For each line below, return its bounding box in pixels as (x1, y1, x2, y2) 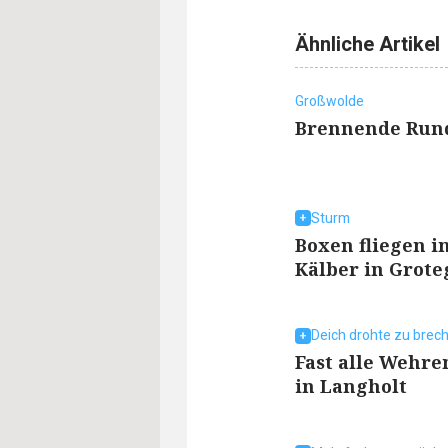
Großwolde (295, 91, 364, 113)
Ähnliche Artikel (295, 30, 440, 60)
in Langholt (295, 374, 407, 399)
